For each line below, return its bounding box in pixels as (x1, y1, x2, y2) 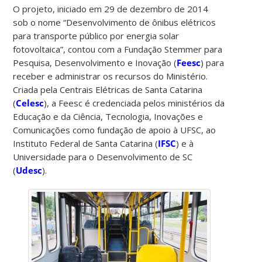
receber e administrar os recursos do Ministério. (13, 70, 208, 82)
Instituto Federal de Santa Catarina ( (13, 137, 158, 149)
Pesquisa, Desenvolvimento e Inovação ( (13, 56, 177, 68)
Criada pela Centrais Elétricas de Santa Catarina (13, 83, 203, 95)
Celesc (16, 96, 44, 109)
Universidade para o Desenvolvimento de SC (13, 150, 193, 163)
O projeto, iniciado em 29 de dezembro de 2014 (13, 2, 209, 15)
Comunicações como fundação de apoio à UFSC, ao (13, 123, 216, 136)
